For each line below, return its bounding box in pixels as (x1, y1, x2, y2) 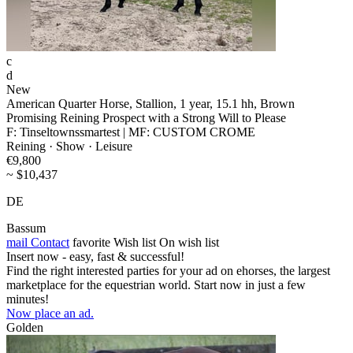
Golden (6, 321, 43, 335)
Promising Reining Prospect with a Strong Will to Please (6, 111, 286, 125)
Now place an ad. (6, 307, 94, 321)
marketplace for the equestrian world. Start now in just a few (6, 278, 306, 292)
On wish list (159, 236, 219, 250)
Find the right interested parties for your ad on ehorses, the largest (6, 264, 330, 278)
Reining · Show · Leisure (6, 139, 132, 154)
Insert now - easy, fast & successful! (6, 250, 184, 264)
